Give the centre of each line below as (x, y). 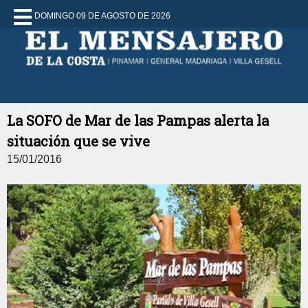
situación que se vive (78, 141)
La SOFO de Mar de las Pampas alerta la (138, 120)
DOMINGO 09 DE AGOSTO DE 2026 (102, 16)
